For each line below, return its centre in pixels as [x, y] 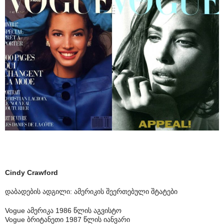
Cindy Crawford [31, 173]
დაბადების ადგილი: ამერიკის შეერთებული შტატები [91, 192]
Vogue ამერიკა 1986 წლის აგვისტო [63, 211]
